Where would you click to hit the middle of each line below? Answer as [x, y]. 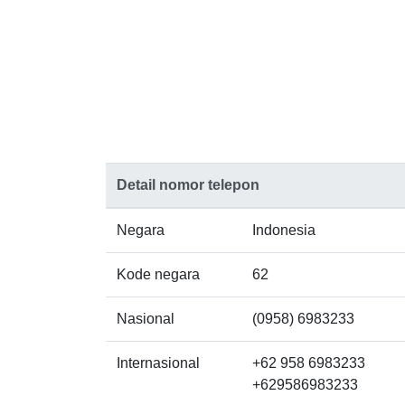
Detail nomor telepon [188, 184]
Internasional [158, 363]
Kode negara [158, 274]
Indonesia [284, 230]
